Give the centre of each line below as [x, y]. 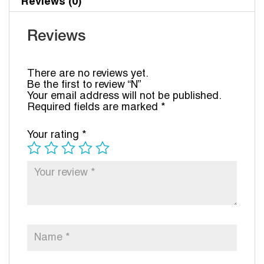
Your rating [55, 136]
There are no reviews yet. [88, 74]
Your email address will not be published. [124, 97]
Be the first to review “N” [84, 85]
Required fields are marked [94, 108]
